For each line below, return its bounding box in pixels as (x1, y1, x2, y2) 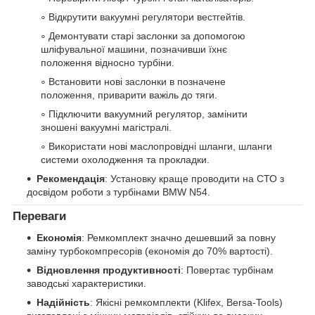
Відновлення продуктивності (37, 264, 181, 276)
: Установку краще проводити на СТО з (105, 172, 284, 184)
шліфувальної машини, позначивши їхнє (41, 43, 227, 55)
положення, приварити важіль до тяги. (41, 89, 217, 101)
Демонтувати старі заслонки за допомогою (49, 30, 245, 41)
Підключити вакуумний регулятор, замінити (49, 108, 247, 120)
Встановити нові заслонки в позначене (49, 75, 226, 87)
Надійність (37, 296, 90, 308)
